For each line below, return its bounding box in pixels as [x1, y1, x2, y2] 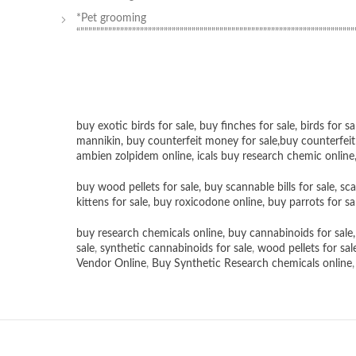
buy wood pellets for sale [76, 182, 199, 194]
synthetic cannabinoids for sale [100, 243, 252, 255]
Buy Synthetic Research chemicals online [152, 258, 352, 270]
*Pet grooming [76, 13, 149, 25]
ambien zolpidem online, [76, 151, 197, 163]
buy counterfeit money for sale [126, 136, 277, 148]
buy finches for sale [199, 121, 295, 133]
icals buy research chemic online [197, 151, 354, 163]
